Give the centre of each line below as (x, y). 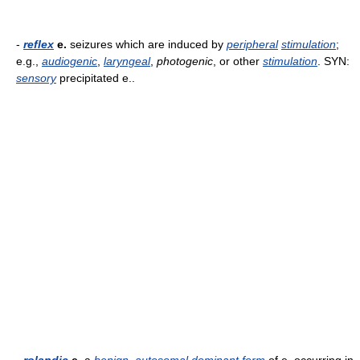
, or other (238, 61)
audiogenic (70, 61)
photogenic (185, 61)
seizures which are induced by (147, 44)
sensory (36, 78)
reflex (39, 44)
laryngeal (127, 61)
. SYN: (333, 61)
